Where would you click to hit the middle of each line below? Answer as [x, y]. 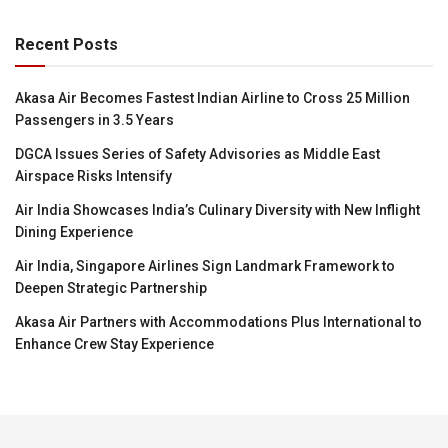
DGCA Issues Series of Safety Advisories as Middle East [197, 153]
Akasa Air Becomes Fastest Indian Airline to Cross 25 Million [212, 97]
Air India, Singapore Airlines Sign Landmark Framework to [205, 265]
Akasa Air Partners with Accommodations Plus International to [218, 321]
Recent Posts [66, 44]
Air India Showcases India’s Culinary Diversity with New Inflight [217, 209]
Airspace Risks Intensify [93, 175]
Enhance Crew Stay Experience [114, 343]
